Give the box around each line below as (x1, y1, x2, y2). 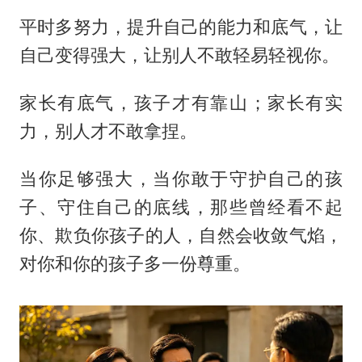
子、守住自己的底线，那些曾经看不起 (19, 196, 343, 217)
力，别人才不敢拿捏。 (19, 120, 197, 141)
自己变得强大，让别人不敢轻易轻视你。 (19, 44, 339, 65)
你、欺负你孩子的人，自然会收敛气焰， (19, 224, 343, 246)
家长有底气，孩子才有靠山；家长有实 (19, 91, 343, 113)
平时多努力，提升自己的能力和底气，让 (19, 15, 343, 37)
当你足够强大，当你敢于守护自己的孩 (19, 167, 343, 189)
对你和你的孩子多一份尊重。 (19, 252, 250, 274)
